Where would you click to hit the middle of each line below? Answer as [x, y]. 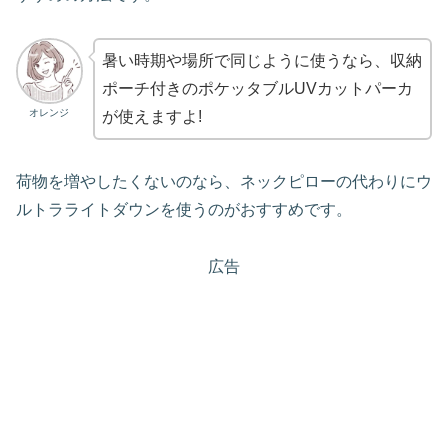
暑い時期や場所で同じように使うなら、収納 [261, 60]
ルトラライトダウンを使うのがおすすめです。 [184, 210]
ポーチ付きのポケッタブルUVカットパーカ [257, 88]
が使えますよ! [151, 116]
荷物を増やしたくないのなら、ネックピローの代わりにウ [224, 182]
